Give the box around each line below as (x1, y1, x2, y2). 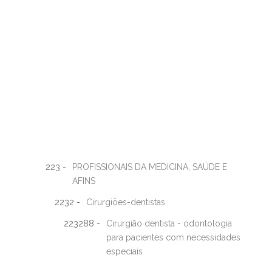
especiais (106, 246, 143, 256)
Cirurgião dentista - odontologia (106, 219, 232, 228)
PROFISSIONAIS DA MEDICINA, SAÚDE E (72, 162, 227, 172)
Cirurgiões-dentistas (86, 197, 165, 207)
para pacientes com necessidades (106, 233, 240, 242)
